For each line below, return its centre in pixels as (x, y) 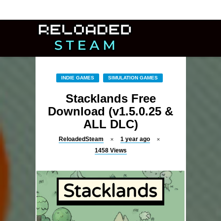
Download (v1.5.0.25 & (110, 111)
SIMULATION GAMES (133, 78)
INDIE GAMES (77, 78)
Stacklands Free (110, 98)
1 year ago (135, 139)
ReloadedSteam (81, 139)
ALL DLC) (110, 124)
